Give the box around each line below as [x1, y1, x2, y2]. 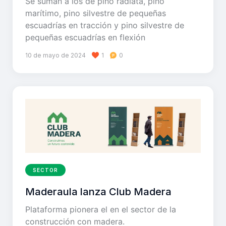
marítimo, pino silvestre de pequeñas [25, 8, 166, 19]
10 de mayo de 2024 [25, 51, 86, 60]
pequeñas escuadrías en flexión [25, 32, 145, 43]
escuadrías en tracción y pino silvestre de [25, 20, 184, 31]
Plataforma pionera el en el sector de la [25, 204, 176, 215]
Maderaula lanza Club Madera [25, 186, 172, 198]
